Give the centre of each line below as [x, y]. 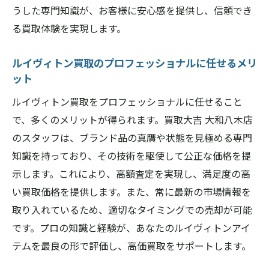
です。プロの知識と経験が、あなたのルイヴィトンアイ [131, 228]
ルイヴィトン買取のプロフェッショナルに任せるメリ [134, 63]
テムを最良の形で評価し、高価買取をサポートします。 [131, 246]
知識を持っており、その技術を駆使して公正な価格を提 [131, 156]
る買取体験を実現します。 [69, 28]
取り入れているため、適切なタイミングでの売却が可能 [132, 210]
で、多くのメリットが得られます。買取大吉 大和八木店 [132, 119]
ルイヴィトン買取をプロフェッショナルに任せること [127, 101]
